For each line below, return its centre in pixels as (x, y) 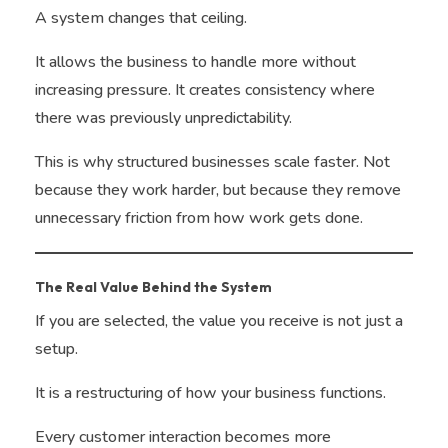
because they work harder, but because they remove (218, 189)
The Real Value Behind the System (153, 286)
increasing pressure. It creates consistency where (205, 89)
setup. (56, 348)
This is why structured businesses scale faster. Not (212, 161)
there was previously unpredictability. (163, 117)
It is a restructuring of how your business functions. (210, 392)
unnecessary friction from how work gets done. (199, 217)
